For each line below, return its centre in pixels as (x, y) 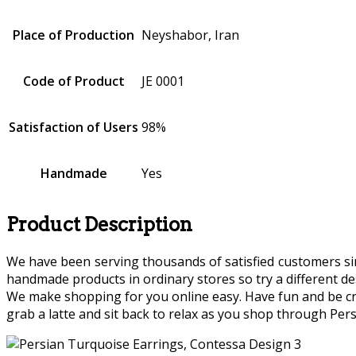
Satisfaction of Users (74, 127)
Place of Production (74, 35)
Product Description (99, 224)
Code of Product (74, 81)
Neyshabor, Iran (190, 35)
